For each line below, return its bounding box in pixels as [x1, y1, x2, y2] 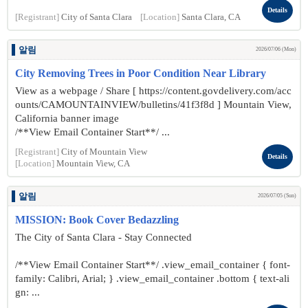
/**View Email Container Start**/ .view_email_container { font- [15, 259, 290, 270]
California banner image [15, 113, 119, 124]
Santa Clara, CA [181, 12, 241, 22]
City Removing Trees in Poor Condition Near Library [15, 67, 266, 79]
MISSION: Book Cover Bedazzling [15, 214, 179, 225]
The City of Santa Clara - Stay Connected [15, 232, 192, 243]
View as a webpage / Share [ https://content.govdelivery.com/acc [15, 85, 291, 96]
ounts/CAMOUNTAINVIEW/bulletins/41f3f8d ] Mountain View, [15, 99, 291, 110]
